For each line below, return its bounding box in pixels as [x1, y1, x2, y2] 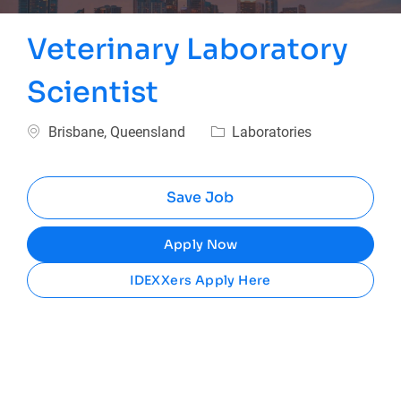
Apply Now [163, 236, 238, 253]
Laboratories [228, 124, 312, 141]
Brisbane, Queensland [45, 124, 190, 141]
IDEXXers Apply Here [130, 272, 271, 289]
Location [26, 122, 82, 140]
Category [209, 122, 267, 140]
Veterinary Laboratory [27, 31, 349, 68]
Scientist [27, 74, 159, 111]
